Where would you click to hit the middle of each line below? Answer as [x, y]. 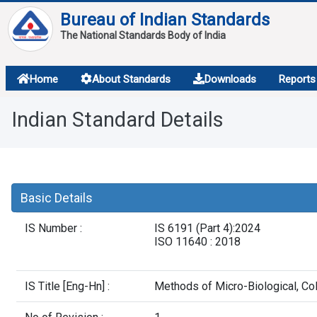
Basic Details [56, 198]
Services [56, 90]
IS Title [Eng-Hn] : [67, 286]
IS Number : [53, 228]
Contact [53, 154]
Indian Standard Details [117, 120]
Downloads [230, 79]
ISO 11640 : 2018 [197, 242]
